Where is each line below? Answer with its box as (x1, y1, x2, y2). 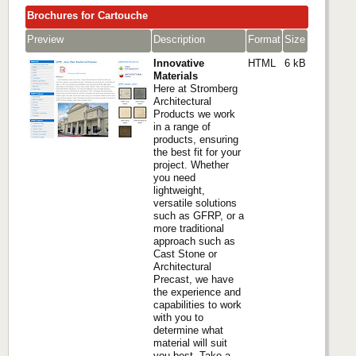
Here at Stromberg (153, 83, 238, 95)
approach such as (153, 235, 235, 248)
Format (248, 33, 281, 46)
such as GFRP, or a (153, 210, 244, 222)
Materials (153, 70, 198, 83)
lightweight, (153, 184, 205, 197)
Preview (27, 33, 64, 46)
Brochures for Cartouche (27, 10, 148, 22)
